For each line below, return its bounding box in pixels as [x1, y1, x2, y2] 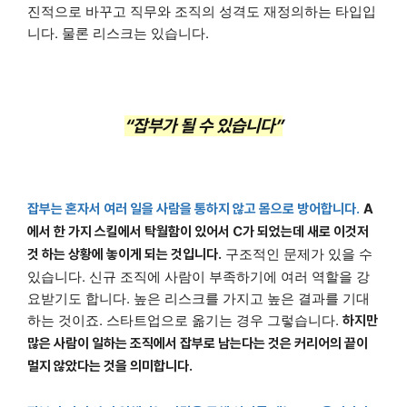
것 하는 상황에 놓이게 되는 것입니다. [27, 246, 222, 263]
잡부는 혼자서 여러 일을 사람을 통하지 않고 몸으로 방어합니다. [27, 201, 360, 218]
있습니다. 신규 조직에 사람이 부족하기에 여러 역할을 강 [27, 266, 370, 286]
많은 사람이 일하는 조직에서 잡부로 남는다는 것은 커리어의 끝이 [27, 335, 368, 352]
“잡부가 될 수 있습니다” [124, 115, 283, 137]
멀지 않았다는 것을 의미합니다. [27, 358, 193, 375]
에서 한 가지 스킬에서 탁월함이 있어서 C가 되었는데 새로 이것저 [27, 223, 369, 241]
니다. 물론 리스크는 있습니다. [27, 23, 209, 43]
